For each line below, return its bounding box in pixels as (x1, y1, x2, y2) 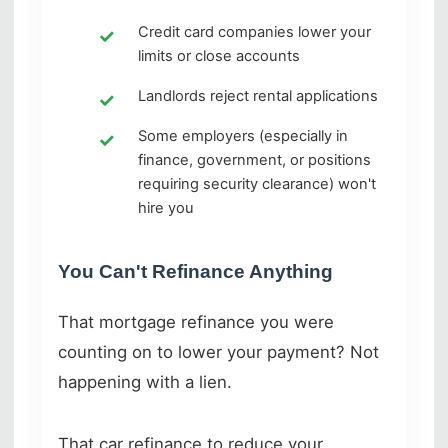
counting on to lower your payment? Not (58, 341, 379, 362)
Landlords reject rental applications (138, 86, 378, 105)
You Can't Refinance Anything (58, 260, 333, 282)
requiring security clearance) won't (138, 174, 376, 193)
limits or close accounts (138, 46, 300, 65)
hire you (138, 198, 194, 217)
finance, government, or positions (138, 150, 371, 169)
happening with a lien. (58, 371, 232, 392)
